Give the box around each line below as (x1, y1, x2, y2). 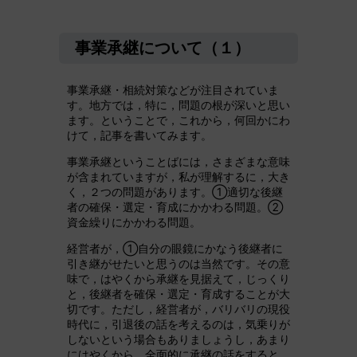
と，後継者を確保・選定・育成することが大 (67, 287, 290, 301)
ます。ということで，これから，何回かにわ (67, 113, 290, 127)
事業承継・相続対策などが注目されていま (67, 83, 279, 97)
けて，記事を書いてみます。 (67, 128, 212, 143)
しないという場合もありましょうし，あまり (67, 332, 290, 347)
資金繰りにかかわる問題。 (67, 215, 201, 229)
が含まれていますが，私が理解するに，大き (67, 170, 290, 184)
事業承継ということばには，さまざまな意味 (67, 155, 290, 169)
